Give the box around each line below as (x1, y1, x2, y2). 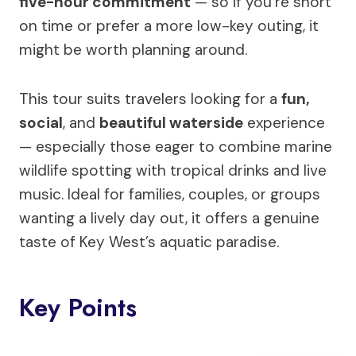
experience (243, 113, 325, 133)
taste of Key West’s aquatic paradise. (19, 232, 279, 252)
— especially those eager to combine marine (19, 137, 332, 157)
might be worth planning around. (19, 40, 247, 60)
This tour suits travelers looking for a (19, 89, 281, 109)
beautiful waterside (99, 113, 243, 133)
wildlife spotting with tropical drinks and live (19, 161, 327, 180)
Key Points (19, 289, 137, 326)
